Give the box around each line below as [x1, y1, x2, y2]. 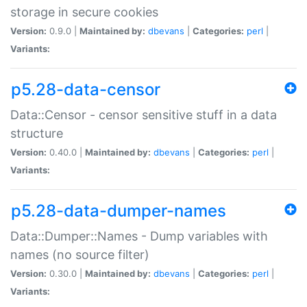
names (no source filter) [10, 247, 149, 262]
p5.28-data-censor [11, 79, 160, 99]
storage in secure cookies [10, 4, 158, 19]
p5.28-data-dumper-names [11, 200, 226, 221]
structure [10, 125, 63, 140]
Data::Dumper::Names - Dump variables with [10, 228, 268, 243]
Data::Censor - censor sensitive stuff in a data [10, 107, 277, 122]
